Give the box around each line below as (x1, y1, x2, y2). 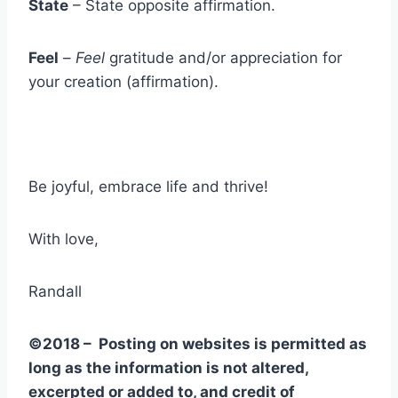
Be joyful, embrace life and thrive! (28, 178, 268, 196)
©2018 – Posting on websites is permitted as (28, 335, 367, 354)
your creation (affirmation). (28, 73, 219, 92)
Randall (28, 283, 82, 301)
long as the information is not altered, (28, 359, 308, 378)
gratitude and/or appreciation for (105, 49, 342, 68)
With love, (28, 230, 99, 249)
